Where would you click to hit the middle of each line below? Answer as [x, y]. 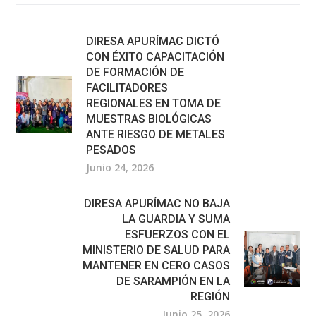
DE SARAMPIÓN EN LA [173, 281]
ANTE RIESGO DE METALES [156, 134]
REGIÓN [210, 296]
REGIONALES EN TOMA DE [154, 103]
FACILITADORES [127, 87]
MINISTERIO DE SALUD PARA [156, 250]
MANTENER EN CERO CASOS [156, 265]
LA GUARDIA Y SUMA [176, 219]
